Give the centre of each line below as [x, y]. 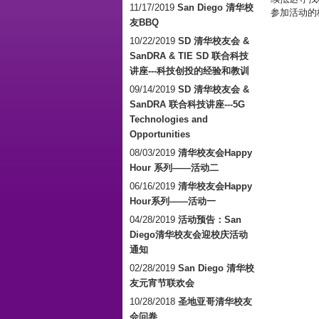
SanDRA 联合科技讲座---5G [187, 104]
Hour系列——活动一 [173, 201]
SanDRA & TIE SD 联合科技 [189, 56]
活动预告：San [210, 219]
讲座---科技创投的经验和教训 [189, 70]
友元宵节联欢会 [162, 283]
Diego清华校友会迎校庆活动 [189, 234]
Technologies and [169, 119]
